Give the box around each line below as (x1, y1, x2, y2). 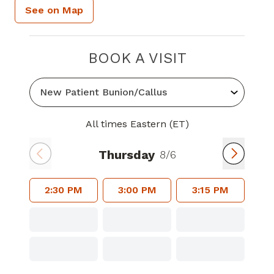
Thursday (98, 147, 155, 162)
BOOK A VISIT (87, 50, 187, 67)
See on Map (25, 4, 83, 16)
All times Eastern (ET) (85, 118, 189, 130)
